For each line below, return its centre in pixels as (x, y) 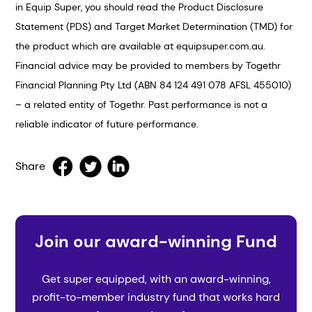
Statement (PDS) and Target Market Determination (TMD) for (154, 26)
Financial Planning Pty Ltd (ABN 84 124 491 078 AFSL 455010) (154, 85)
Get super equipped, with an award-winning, (156, 279)
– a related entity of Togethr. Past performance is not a (142, 104)
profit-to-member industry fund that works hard (156, 297)
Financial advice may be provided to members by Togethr (148, 65)
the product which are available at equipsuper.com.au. (141, 46)
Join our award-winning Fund (156, 241)
